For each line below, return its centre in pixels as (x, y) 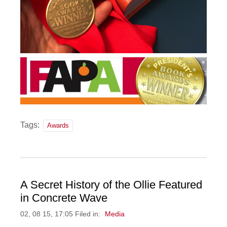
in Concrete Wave (64, 198)
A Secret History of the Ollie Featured (111, 185)
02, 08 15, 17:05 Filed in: (62, 214)
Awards (58, 126)
